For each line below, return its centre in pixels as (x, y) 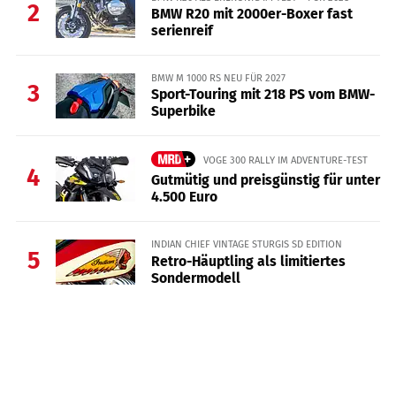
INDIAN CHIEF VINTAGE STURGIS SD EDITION (246, 244)
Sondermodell (195, 278)
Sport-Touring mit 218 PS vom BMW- (263, 94)
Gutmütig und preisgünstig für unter (265, 180)
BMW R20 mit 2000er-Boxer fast (251, 13)
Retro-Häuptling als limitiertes (248, 261)
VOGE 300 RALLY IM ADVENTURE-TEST (285, 160)
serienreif (182, 30)
